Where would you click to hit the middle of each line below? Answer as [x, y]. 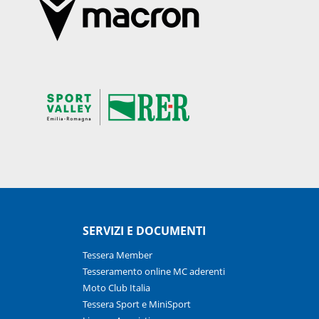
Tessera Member [117, 255]
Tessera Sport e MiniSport [136, 304]
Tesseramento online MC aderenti [153, 272]
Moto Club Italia [116, 288]
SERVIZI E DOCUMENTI [144, 231]
